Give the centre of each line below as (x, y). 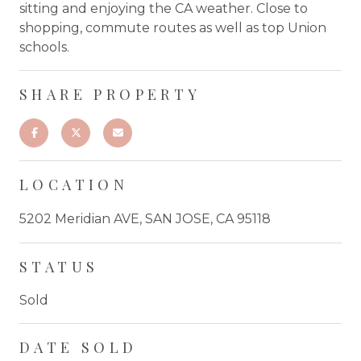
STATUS (59, 266)
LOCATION (74, 184)
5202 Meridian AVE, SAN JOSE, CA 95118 (145, 218)
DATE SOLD (79, 347)
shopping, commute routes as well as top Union (173, 27)
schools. (44, 47)
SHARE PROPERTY (110, 94)
